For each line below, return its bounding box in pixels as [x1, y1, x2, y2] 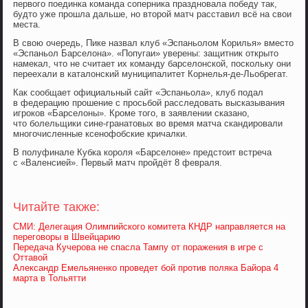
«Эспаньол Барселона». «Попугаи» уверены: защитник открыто [13, 48, 279, 59]
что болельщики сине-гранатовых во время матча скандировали [13, 118, 283, 129]
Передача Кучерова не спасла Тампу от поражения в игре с [13, 242, 264, 253]
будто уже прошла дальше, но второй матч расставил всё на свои [13, 9, 292, 20]
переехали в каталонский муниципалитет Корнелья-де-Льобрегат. [13, 69, 289, 80]
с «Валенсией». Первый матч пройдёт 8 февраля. [13, 157, 223, 168]
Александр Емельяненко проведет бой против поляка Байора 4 [13, 263, 279, 274]
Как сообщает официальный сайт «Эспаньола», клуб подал [13, 87, 264, 98]
